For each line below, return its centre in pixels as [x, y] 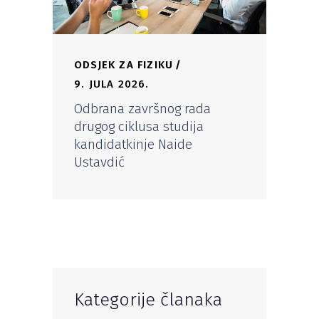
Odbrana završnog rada [142, 108]
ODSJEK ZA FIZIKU [124, 64]
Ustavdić [99, 162]
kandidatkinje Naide [133, 144]
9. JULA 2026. [112, 84]
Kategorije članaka [148, 299]
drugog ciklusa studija [139, 126]
